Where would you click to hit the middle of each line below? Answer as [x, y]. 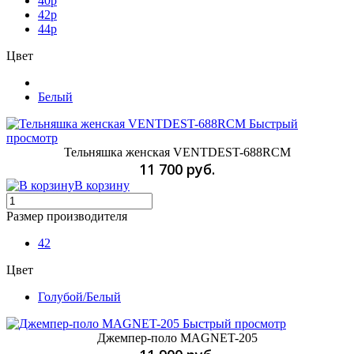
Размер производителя [67, 216]
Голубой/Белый [79, 296]
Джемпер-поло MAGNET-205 [177, 337]
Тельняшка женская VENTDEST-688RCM [177, 152]
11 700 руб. [177, 169]
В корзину [102, 185]
